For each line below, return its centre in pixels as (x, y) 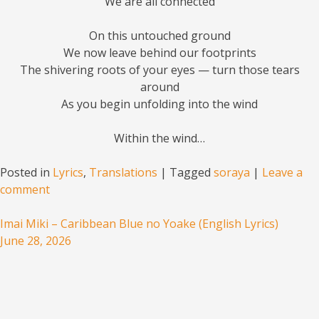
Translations (123, 173)
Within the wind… (159, 138)
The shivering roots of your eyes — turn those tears (159, 70)
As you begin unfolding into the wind (159, 104)
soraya (232, 173)
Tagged (192, 173)
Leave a (282, 173)
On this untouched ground (159, 36)
